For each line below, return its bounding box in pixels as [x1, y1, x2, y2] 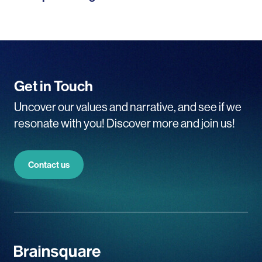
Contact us [28, 159, 70, 171]
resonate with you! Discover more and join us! [14, 116, 235, 131]
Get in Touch [14, 77, 93, 96]
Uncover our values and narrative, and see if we [14, 99, 242, 115]
